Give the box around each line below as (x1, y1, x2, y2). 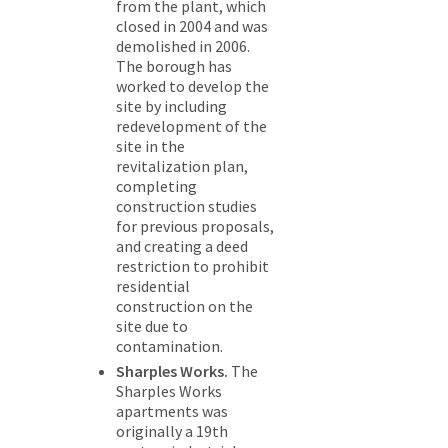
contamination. (116, 336, 223, 357)
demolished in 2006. (116, 36, 250, 57)
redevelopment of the (116, 116, 267, 137)
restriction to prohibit (116, 256, 269, 277)
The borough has (116, 56, 232, 77)
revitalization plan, (116, 156, 248, 177)
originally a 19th (116, 421, 228, 442)
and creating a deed (116, 236, 248, 257)
